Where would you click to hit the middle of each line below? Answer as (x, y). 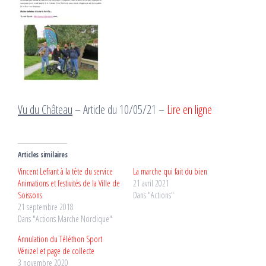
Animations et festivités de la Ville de (69, 183)
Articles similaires (43, 155)
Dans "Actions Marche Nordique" (65, 219)
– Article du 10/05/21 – (120, 110)
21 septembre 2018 (46, 207)
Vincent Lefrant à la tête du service (65, 172)
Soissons (30, 195)
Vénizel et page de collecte (56, 251)
